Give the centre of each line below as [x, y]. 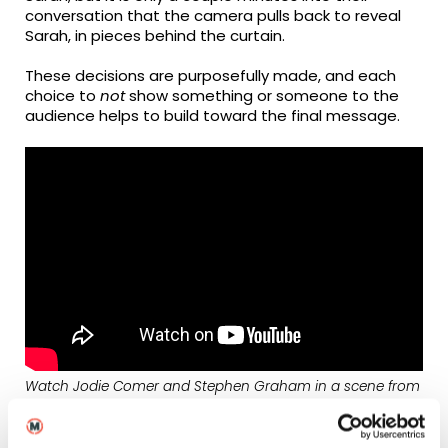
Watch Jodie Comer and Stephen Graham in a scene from [223, 387]
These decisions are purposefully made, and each [211, 76]
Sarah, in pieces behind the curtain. [155, 36]
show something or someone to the [262, 96]
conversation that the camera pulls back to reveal [213, 16]
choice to [63, 96]
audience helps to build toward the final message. [213, 116]
